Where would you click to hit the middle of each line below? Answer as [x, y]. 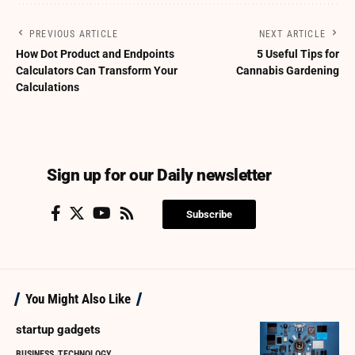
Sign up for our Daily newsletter [159, 176]
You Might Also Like [78, 299]
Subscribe [209, 215]
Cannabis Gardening [288, 71]
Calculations [48, 88]
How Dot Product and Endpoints [95, 54]
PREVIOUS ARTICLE [74, 34]
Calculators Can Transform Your [97, 71]
